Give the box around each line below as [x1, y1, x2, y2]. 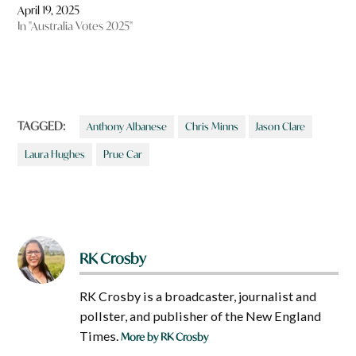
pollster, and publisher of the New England [79, 308, 322, 323]
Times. [79, 327, 122, 343]
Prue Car [103, 148, 142, 161]
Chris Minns [184, 120, 238, 133]
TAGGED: [17, 118, 66, 134]
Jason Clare [256, 120, 306, 133]
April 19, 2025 [17, 2, 80, 18]
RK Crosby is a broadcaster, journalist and [79, 288, 317, 304]
